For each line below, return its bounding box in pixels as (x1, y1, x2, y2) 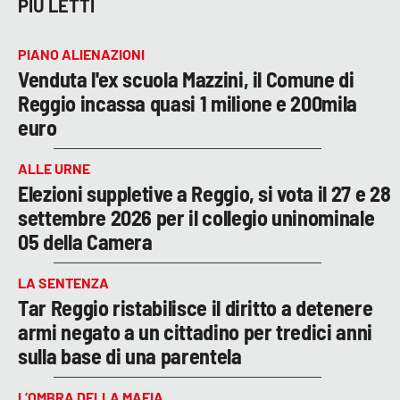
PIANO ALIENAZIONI (18, 45, 145, 62)
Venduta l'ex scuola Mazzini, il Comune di (18, 65, 354, 92)
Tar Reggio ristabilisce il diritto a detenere (18, 294, 373, 321)
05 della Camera (18, 228, 153, 254)
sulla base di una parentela (18, 342, 242, 369)
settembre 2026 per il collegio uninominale (18, 204, 375, 230)
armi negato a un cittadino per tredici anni (18, 318, 372, 345)
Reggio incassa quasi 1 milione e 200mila (18, 89, 357, 116)
